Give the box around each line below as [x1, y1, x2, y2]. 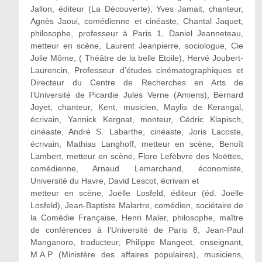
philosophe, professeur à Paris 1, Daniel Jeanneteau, [30, 29, 244, 38]
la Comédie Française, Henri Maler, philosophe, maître [30, 213, 244, 222]
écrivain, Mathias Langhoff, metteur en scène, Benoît [30, 139, 244, 149]
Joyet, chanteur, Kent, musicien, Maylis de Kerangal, [30, 102, 244, 112]
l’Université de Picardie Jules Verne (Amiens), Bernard [30, 90, 244, 99]
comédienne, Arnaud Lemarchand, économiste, [30, 164, 244, 173]
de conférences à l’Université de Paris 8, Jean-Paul [30, 225, 244, 235]
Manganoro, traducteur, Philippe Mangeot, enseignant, [30, 237, 244, 247]
